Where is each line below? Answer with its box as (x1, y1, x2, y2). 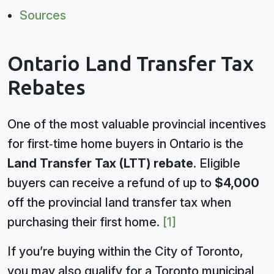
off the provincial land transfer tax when (7, 195, 231, 210)
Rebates (7, 76, 86, 100)
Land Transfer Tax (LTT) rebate (7, 156, 193, 171)
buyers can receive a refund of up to (7, 176, 215, 190)
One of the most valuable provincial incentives (7, 117, 266, 131)
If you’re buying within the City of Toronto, (7, 244, 243, 259)
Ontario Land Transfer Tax (7, 52, 254, 76)
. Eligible (193, 156, 240, 171)
